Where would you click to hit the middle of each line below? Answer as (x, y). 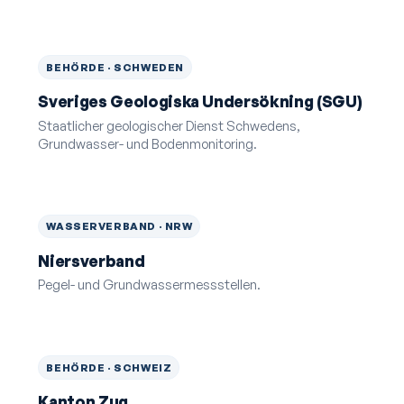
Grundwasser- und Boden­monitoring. (148, 143)
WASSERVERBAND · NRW (119, 226)
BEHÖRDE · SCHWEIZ (109, 367)
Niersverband (92, 261)
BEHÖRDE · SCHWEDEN (115, 67)
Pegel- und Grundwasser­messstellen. (150, 285)
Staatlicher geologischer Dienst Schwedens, (170, 125)
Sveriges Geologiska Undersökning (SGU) (200, 102)
